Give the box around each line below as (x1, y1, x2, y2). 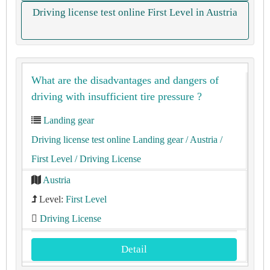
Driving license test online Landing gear (31, 134, 183, 145)
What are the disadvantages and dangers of (31, 74, 219, 86)
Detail (121, 243, 147, 255)
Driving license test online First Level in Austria (33, 7, 237, 18)
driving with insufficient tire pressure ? (31, 90, 202, 102)
